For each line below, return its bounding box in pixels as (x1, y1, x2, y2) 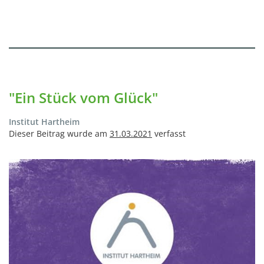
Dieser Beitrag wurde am (9, 128, 110, 140)
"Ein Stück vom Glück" (9, 88, 158, 108)
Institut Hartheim (9, 116, 80, 128)
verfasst (152, 128, 186, 140)
